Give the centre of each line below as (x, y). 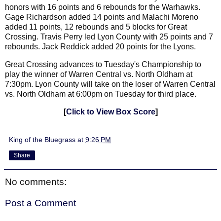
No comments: (36, 182)
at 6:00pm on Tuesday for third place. (132, 94)
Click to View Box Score (110, 111)
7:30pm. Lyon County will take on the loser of (84, 84)
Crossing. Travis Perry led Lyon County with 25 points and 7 (109, 37)
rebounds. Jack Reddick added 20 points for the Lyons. (100, 47)
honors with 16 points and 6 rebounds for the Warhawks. (103, 7)
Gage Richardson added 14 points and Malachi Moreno (102, 17)
